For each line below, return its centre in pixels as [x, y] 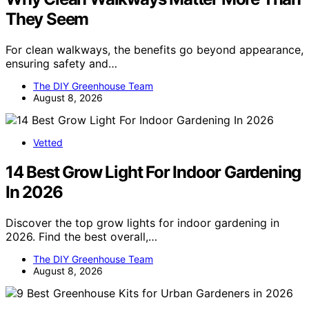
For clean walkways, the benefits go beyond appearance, [154, 49]
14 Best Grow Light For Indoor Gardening [153, 172]
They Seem [47, 19]
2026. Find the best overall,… [81, 236]
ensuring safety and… [61, 63]
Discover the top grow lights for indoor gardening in [142, 222]
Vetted [48, 142]
